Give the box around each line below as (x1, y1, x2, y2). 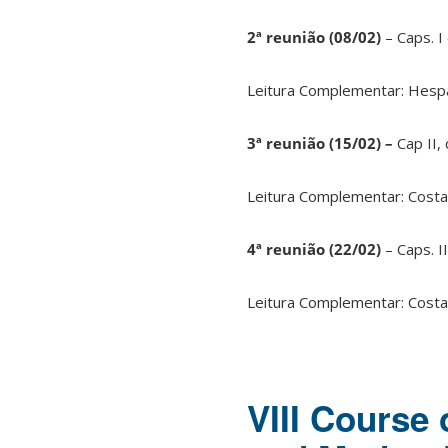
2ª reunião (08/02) (247, 27, 381, 48)
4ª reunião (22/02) (247, 239, 385, 260)
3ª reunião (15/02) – (247, 133, 397, 154)
